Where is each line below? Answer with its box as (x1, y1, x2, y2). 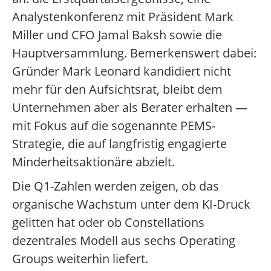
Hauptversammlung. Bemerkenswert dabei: (12, 45, 256, 62)
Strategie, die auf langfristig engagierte (12, 135, 227, 152)
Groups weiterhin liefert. (12, 250, 148, 267)
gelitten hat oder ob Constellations (12, 214, 204, 231)
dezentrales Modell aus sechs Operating (12, 232, 235, 249)
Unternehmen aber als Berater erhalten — (12, 99, 247, 116)
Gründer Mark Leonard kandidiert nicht (12, 63, 231, 80)
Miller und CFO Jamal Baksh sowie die (12, 27, 222, 44)
